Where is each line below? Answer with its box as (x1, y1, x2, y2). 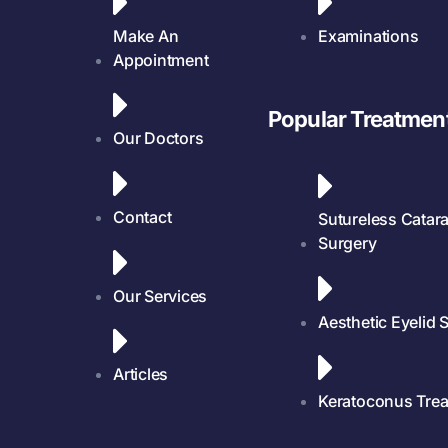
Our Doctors (113, 128, 204, 149)
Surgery (318, 233, 377, 254)
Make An (113, 25, 179, 46)
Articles (113, 364, 169, 385)
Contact (113, 207, 172, 228)
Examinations (318, 25, 419, 46)
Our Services (113, 285, 208, 306)
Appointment (113, 49, 209, 70)
